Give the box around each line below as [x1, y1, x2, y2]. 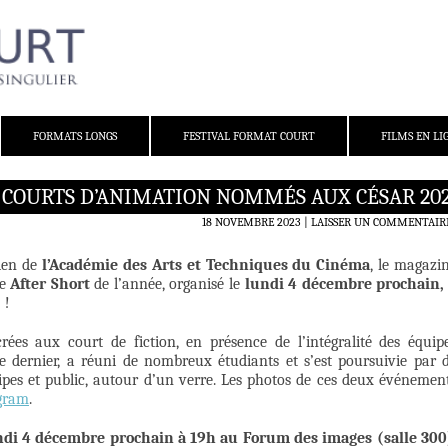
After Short [10, 275, 95, 294]
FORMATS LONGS [33, 129, 117, 144]
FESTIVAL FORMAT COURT [183, 129, 315, 144]
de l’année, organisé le [94, 275, 245, 294]
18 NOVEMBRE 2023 [202, 215, 301, 230]
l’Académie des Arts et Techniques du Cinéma [42, 256, 371, 275]
